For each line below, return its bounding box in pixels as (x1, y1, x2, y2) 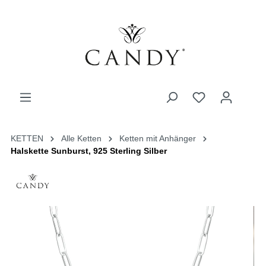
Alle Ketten (61, 134, 102, 143)
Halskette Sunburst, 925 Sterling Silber (10, 146, 167, 156)
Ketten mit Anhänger (119, 134, 196, 143)
